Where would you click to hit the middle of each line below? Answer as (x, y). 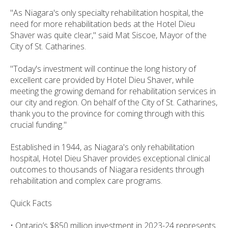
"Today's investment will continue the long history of (103, 68)
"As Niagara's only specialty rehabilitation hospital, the (107, 12)
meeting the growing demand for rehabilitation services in (113, 91)
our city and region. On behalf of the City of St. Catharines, (114, 102)
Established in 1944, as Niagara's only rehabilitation (102, 147)
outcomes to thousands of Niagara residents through (107, 169)
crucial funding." (38, 124)
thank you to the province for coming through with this (107, 113)
